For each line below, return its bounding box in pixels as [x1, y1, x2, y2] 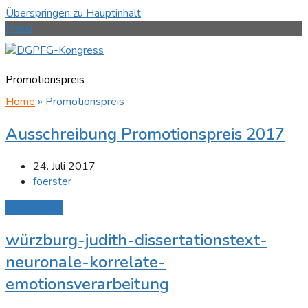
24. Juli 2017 [33, 159, 96, 175]
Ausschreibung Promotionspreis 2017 [5, 123, 285, 146]
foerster [33, 174, 71, 190]
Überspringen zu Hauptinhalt [5, 5, 141, 21]
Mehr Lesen [5, 200, 63, 216]
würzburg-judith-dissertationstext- [5, 229, 267, 252]
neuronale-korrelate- [5, 251, 166, 274]
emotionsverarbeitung [5, 273, 169, 296]
